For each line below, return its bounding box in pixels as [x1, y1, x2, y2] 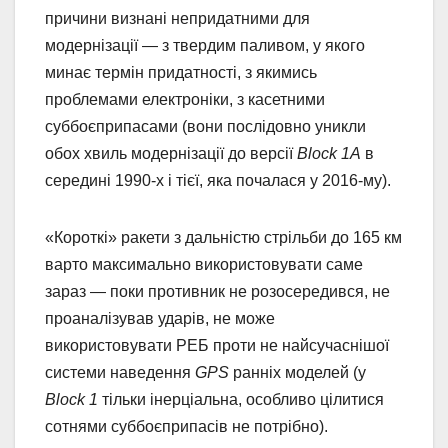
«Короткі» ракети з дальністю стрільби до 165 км [45, 228, 402, 246]
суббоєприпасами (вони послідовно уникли [45, 117, 366, 135]
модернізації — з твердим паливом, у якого [45, 36, 365, 54]
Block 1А [297, 144, 361, 162]
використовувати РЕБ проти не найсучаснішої [45, 336, 389, 354]
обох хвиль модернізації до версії [45, 144, 297, 162]
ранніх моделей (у [229, 363, 366, 381]
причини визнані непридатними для [45, 9, 310, 27]
